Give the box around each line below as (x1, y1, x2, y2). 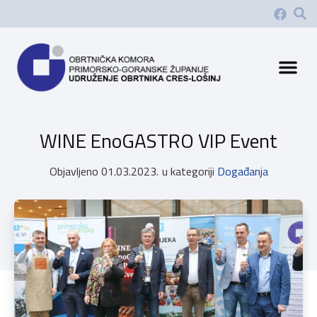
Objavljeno (49, 162, 98, 180)
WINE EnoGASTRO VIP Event (40, 125, 277, 156)
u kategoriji (161, 162, 214, 180)
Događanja (217, 162, 268, 180)
